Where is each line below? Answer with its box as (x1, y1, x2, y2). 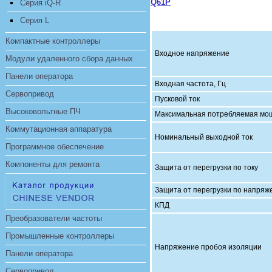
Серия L (20, 16, 49, 25)
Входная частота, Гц (155, 80, 226, 88)
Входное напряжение (155, 49, 229, 58)
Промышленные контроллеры (5, 231, 114, 240)
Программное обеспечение (5, 142, 104, 151)
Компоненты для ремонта (5, 160, 100, 169)
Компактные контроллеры (5, 36, 100, 46)
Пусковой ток (155, 95, 200, 103)
